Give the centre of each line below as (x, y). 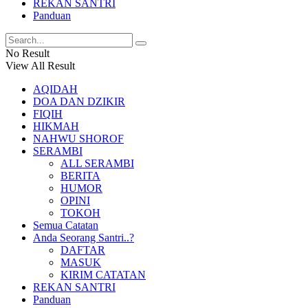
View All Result (40, 66)
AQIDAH (55, 89)
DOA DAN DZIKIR (79, 101)
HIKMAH (56, 126)
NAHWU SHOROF (78, 139)
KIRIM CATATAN (103, 275)
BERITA (80, 176)
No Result (27, 53)
